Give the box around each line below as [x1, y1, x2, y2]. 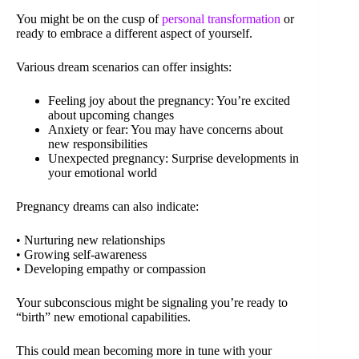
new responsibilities [48, 136, 147, 151]
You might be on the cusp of [16, 11, 162, 26]
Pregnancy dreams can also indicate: [16, 199, 199, 213]
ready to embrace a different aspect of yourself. [16, 26, 252, 40]
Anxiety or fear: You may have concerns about [48, 122, 283, 136]
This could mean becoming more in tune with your [16, 343, 272, 357]
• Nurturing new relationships [16, 232, 165, 247]
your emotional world [48, 165, 157, 179]
